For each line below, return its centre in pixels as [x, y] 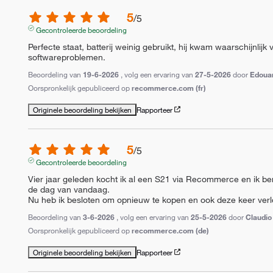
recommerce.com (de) [171, 230]
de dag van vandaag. [69, 189]
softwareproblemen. [67, 57]
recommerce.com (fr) [169, 87]
